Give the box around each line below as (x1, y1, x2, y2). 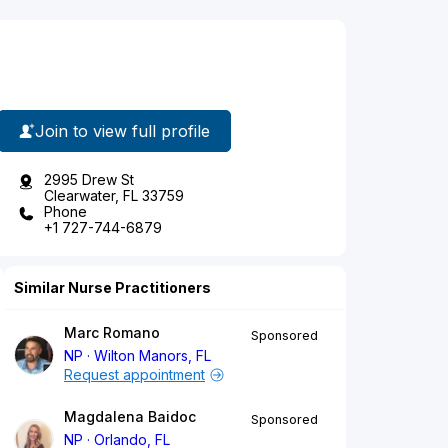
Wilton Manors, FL (94, 347, 212, 365)
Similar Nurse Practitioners (14, 279, 211, 297)
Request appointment (64, 366, 205, 384)
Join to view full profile (35, 120, 210, 141)
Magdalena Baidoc (64, 408, 196, 426)
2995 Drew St (44, 171, 134, 189)
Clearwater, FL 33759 (44, 187, 184, 205)
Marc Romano (64, 324, 160, 342)
